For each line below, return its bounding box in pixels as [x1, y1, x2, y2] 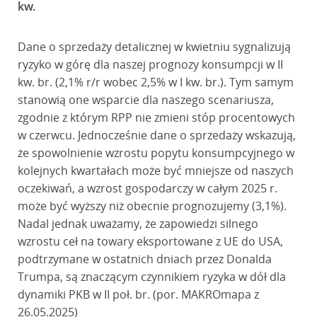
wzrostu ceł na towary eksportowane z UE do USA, [17, 234, 283, 249]
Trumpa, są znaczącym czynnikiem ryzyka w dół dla [17, 269, 286, 284]
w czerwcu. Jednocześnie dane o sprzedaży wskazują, [17, 127, 296, 143]
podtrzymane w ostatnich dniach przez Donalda [17, 251, 272, 267]
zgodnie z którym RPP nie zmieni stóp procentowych [17, 110, 295, 125]
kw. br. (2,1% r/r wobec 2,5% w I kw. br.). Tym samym [17, 74, 294, 90]
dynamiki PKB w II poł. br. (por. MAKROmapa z [17, 287, 259, 302]
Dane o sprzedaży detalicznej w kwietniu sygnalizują [17, 39, 291, 54]
